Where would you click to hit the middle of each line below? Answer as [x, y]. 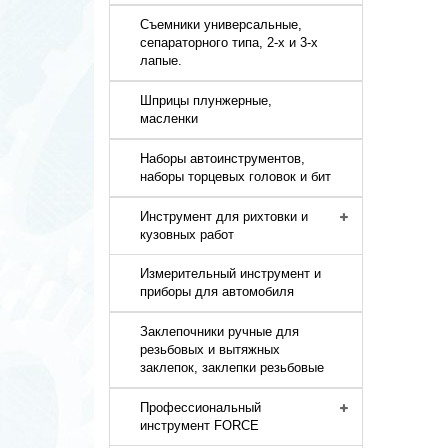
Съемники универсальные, [221, 24]
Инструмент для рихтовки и [224, 216]
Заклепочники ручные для [220, 331]
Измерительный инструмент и [231, 273]
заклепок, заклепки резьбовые [232, 367]
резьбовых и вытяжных [210, 349]
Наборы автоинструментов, [223, 158]
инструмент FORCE [200, 425]
